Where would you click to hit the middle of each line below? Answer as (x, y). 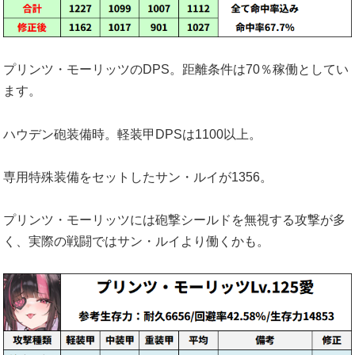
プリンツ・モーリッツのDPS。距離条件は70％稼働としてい (176, 70)
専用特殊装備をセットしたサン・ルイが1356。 (138, 177)
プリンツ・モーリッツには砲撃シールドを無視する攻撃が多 (174, 220)
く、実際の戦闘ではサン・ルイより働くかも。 (136, 242)
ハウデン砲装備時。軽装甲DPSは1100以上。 (132, 134)
